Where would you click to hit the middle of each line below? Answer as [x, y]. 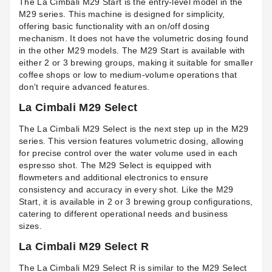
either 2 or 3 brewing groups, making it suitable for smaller [136, 63]
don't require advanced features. [84, 87]
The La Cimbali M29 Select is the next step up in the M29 [134, 129]
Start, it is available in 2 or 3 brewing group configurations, [136, 202]
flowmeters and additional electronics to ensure [114, 178]
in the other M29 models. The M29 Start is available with [132, 51]
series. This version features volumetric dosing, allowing [131, 141]
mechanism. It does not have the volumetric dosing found [134, 39]
